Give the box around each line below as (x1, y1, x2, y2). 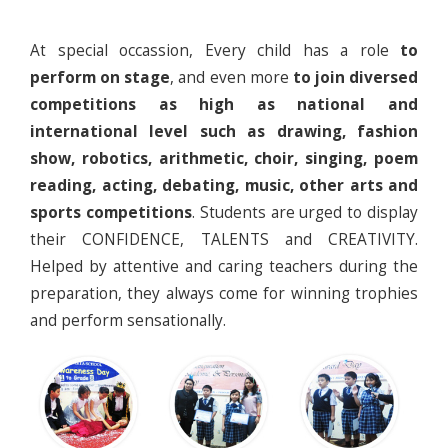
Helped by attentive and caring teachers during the (30, 255, 418, 277)
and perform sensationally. (30, 309, 226, 331)
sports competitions (30, 201, 192, 223)
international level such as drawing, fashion (30, 120, 418, 142)
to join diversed (292, 66, 418, 88)
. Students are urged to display (191, 201, 419, 223)
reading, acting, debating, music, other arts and (30, 174, 418, 196)
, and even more (170, 66, 293, 88)
